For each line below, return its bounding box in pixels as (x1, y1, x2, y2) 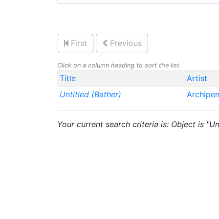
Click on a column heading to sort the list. (57, 62, 181, 69)
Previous (110, 38, 142, 48)
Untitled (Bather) (59, 89, 121, 99)
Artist (186, 73, 207, 83)
